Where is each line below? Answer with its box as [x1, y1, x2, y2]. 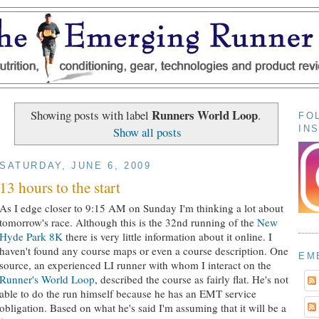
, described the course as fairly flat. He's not [95, 272, 288, 287]
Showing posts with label [30, 107, 152, 124]
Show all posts [113, 124, 182, 141]
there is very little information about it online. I [63, 229, 272, 244]
